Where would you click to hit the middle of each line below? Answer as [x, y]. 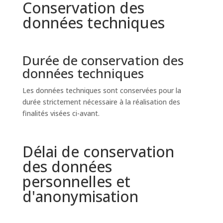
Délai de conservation [98, 152]
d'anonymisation [80, 196]
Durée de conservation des [103, 60]
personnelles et [76, 181]
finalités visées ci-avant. [61, 113]
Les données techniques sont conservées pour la [102, 90]
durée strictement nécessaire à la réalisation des [101, 102]
